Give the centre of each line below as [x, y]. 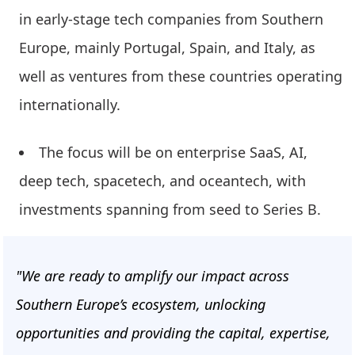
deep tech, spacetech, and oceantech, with [162, 181]
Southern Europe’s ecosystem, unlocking [141, 305]
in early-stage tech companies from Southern [171, 19]
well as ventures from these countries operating [181, 76]
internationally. [72, 105]
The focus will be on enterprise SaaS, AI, [173, 153]
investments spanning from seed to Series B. [170, 210]
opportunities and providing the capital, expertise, [173, 333]
